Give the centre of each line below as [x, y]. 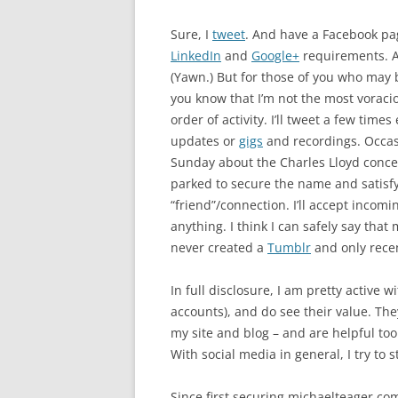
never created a [219, 247]
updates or [205, 141]
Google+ [275, 56]
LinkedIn [196, 56]
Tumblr [289, 247]
